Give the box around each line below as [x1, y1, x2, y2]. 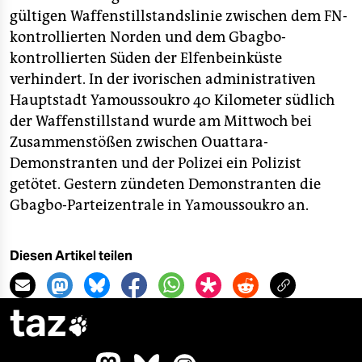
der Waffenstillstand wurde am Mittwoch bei [10, 112, 312, 130]
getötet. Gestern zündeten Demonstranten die [10, 175, 321, 193]
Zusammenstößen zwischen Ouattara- [10, 133, 268, 151]
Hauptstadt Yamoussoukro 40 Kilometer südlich [10, 91, 335, 109]
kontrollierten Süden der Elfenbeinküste [10, 49, 282, 67]
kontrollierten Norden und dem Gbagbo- [10, 28, 286, 46]
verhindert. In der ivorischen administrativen [10, 70, 316, 88]
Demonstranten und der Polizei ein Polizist [10, 154, 301, 172]
